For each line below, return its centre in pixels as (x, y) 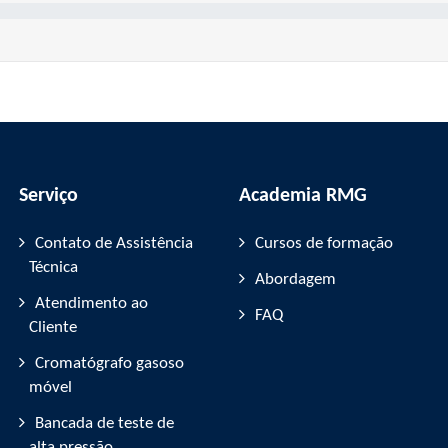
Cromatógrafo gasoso (109, 363)
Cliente (53, 327)
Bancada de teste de (104, 423)
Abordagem (295, 279)
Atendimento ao (91, 303)
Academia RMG (303, 196)
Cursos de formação (324, 243)
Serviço (48, 196)
